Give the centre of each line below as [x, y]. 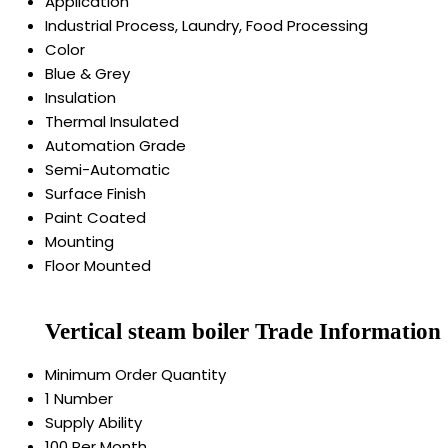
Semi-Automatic [107, 169]
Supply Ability [93, 423]
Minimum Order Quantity [135, 375]
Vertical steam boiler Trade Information [243, 332]
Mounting [79, 241]
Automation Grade [115, 145]
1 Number [79, 399]
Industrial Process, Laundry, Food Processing [206, 25]
